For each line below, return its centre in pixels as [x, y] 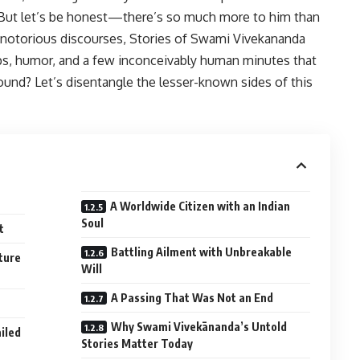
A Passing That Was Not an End [192, 298]
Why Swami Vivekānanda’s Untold [199, 327]
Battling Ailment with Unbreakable [202, 252]
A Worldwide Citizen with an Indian [200, 206]
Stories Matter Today [137, 344]
